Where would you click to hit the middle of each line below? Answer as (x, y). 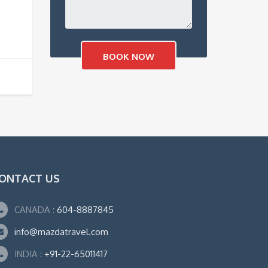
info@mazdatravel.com (61, 232)
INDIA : (29, 254)
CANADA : (34, 209)
